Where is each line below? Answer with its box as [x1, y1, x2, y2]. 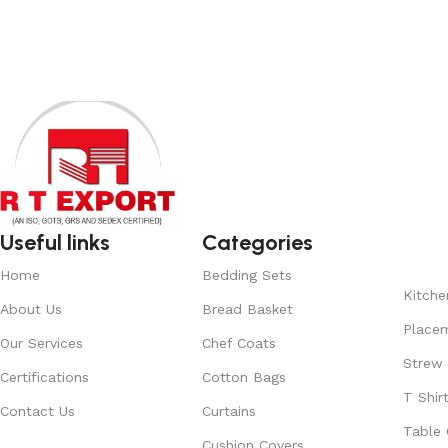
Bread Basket [201, 300, 293, 317]
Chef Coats [201, 334, 276, 351]
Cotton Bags [201, 368, 286, 385]
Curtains [201, 402, 256, 419]
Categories [201, 228, 313, 256]
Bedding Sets [201, 266, 292, 283]
